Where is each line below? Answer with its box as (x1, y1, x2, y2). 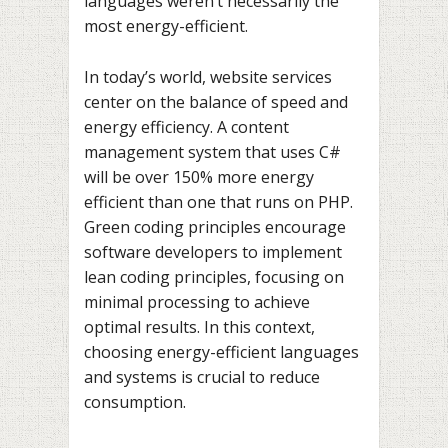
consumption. (84, 390, 186, 413)
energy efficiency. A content (84, 115, 289, 138)
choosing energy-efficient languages (84, 340, 359, 363)
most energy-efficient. (84, 15, 248, 38)
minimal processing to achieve (84, 290, 310, 313)
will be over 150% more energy (84, 165, 314, 188)
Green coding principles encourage (84, 215, 346, 238)
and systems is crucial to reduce (84, 365, 320, 388)
